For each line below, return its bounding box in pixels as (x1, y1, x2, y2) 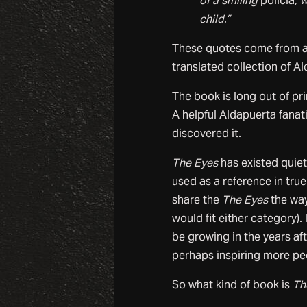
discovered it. (171, 126, 241, 141)
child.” (199, 12, 230, 27)
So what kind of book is (171, 278, 293, 293)
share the (171, 193, 222, 208)
